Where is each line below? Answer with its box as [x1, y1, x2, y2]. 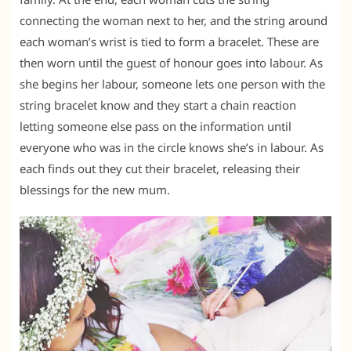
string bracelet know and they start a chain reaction [20, 97, 296, 114]
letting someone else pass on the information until [20, 118, 291, 135]
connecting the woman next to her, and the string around [20, 13, 327, 29]
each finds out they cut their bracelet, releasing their [20, 161, 300, 177]
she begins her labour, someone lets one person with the [20, 76, 325, 92]
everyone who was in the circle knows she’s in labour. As [20, 139, 324, 156]
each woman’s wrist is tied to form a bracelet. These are [20, 34, 319, 50]
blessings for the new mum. [20, 182, 170, 198]
